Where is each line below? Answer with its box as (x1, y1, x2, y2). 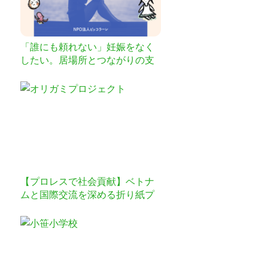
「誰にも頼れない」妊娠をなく (20, 41, 154, 52)
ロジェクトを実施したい (20, 202, 126, 213)
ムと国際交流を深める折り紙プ (20, 189, 154, 200)
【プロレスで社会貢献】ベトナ (20, 176, 154, 187)
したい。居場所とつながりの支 (20, 54, 154, 65)
